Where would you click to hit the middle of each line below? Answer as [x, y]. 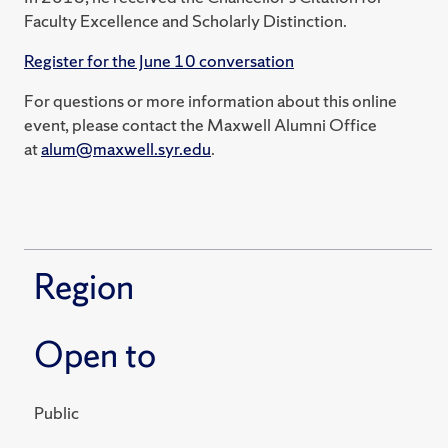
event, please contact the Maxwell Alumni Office [200, 125]
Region [84, 287]
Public [56, 413]
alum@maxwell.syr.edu [126, 149]
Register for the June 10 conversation [159, 61]
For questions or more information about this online [210, 101]
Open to [95, 355]
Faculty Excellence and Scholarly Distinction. [185, 21]
